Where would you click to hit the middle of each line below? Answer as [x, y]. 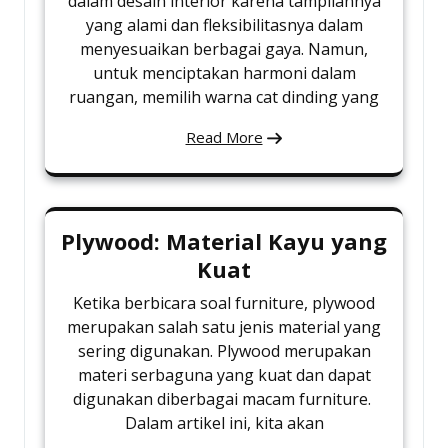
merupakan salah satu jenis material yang [224, 326]
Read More [224, 136]
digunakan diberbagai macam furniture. [224, 398]
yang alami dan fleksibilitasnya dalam [224, 24]
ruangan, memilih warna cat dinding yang [224, 96]
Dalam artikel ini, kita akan [224, 422]
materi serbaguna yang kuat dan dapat [224, 374]
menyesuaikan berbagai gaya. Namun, [224, 48]
